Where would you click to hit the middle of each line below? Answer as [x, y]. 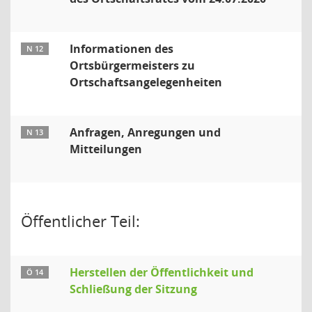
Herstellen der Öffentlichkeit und [162, 272]
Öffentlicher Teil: [80, 221]
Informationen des [122, 49]
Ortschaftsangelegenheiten [146, 82]
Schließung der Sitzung [133, 289]
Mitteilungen [106, 149]
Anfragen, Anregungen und [145, 132]
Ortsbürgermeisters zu [132, 65]
